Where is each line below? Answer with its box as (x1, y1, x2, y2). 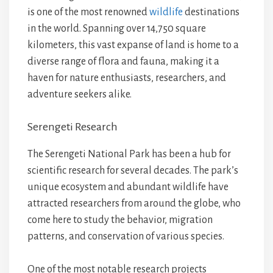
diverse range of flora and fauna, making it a (27, 56, 219, 67)
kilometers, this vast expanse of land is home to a (27, 40, 239, 51)
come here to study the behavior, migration (27, 214, 213, 225)
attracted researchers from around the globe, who (27, 198, 241, 209)
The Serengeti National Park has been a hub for (27, 149, 231, 160)
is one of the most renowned (27, 7, 149, 18)
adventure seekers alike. (27, 89, 132, 100)
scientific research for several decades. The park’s (27, 165, 238, 176)
